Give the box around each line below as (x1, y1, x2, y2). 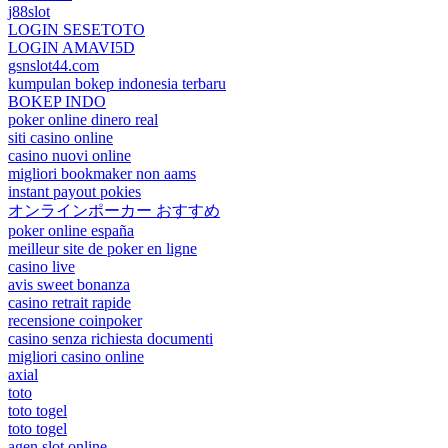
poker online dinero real (8, 110, 158, 128)
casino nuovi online (8, 146, 131, 164)
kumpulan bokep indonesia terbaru (8, 74, 226, 92)
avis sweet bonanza (8, 275, 130, 293)
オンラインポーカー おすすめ (8, 201, 220, 219)
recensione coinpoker (8, 311, 142, 329)
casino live (8, 257, 75, 275)
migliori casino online (8, 347, 144, 365)
